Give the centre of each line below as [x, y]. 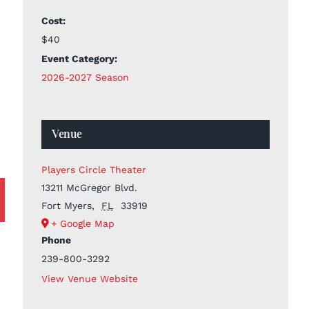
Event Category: [79, 58]
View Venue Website [89, 278]
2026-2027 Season [85, 77]
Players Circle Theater [93, 169]
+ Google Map [82, 223]
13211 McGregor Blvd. [89, 187]
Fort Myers [66, 205]
